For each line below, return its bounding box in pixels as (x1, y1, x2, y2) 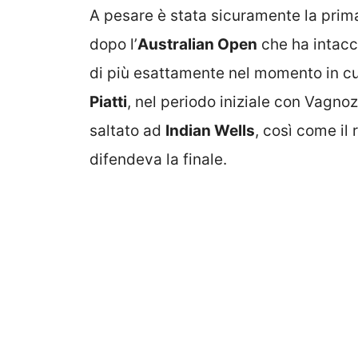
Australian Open (137, 35, 257, 54)
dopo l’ (89, 35, 137, 54)
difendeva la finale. (89, 150, 227, 169)
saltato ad (89, 121, 165, 141)
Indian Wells (165, 121, 255, 141)
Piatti (89, 93, 127, 112)
